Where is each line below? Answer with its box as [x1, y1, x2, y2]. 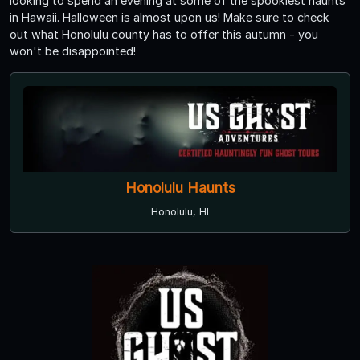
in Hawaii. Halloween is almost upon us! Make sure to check [10, 10, 329, 24]
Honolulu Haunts [125, 178, 235, 196]
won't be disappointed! [10, 43, 136, 58]
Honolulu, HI [151, 205, 209, 218]
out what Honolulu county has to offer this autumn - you [10, 27, 318, 41]
